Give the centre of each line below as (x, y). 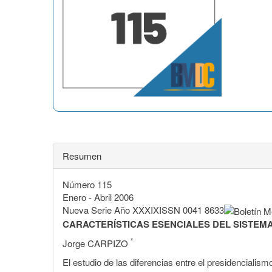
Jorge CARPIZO (97, 243)
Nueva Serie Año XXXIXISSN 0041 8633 (143, 209)
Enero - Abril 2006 (98, 197)
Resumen (82, 155)
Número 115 (87, 184)
